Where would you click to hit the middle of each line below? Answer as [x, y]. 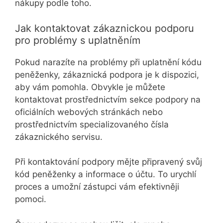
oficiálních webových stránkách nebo [89, 112]
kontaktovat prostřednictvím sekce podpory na [108, 99]
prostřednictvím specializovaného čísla [92, 124]
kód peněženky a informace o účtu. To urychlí [106, 174]
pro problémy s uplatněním [78, 40]
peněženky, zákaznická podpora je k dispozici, [107, 74]
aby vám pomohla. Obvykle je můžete [90, 87]
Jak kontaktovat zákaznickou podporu [105, 28]
